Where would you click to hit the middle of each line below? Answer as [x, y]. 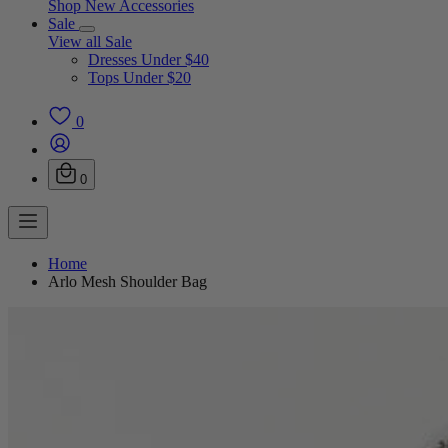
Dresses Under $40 [148, 59]
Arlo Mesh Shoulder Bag [127, 281]
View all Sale [90, 41]
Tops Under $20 [139, 77]
